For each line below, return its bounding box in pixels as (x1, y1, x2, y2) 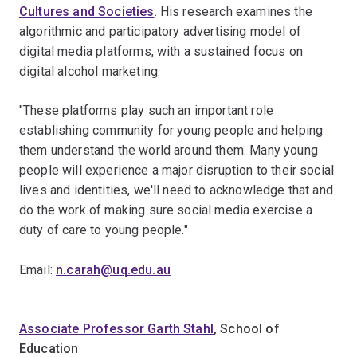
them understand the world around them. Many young (19, 143, 318, 158)
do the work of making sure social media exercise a (19, 202, 313, 218)
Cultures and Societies (19, 4, 155, 19)
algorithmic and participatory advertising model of (19, 24, 302, 39)
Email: (19, 262, 57, 277)
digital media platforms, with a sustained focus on (19, 44, 304, 59)
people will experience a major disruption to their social (19, 163, 335, 178)
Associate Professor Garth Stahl (19, 321, 214, 336)
